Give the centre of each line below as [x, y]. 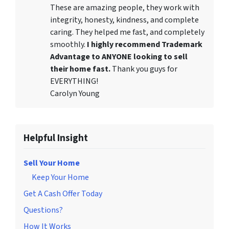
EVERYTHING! [74, 82]
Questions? [43, 210]
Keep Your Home [60, 178]
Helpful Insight [56, 138]
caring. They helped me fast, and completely [127, 32]
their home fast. [80, 69]
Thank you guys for [145, 69]
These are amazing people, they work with [125, 8]
